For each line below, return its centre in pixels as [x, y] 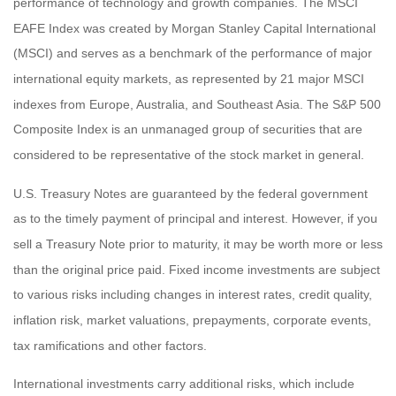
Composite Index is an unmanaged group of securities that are [188, 129]
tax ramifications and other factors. [110, 345]
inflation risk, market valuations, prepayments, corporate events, [192, 320]
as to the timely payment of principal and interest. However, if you [195, 219]
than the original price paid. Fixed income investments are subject [197, 269]
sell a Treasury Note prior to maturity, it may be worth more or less [198, 244]
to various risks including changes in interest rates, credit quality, [193, 295]
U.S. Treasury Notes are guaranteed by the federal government [190, 193]
